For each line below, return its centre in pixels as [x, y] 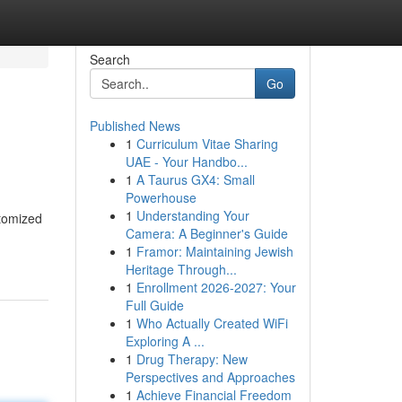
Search [109, 59]
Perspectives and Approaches [210, 377]
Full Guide [154, 305]
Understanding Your [192, 215]
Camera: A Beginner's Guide [206, 233]
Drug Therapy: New [192, 359]
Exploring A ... [165, 341]
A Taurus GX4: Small [195, 179]
